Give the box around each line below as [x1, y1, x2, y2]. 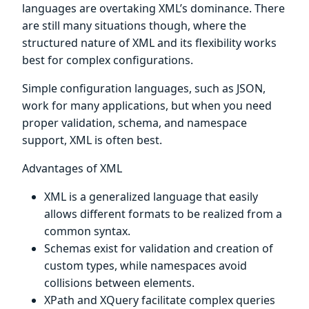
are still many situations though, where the [22, 17, 246, 33]
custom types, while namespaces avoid [44, 257, 247, 273]
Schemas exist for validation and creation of [44, 240, 273, 256]
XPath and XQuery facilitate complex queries [44, 292, 275, 308]
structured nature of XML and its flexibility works [22, 34, 277, 50]
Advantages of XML [22, 160, 122, 176]
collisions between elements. [44, 275, 195, 290]
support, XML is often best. [22, 132, 162, 148]
